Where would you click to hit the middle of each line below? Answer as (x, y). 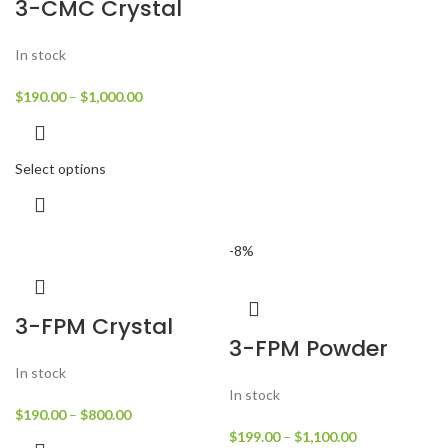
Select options (60, 168)
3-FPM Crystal (94, 326)
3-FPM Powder (308, 348)
